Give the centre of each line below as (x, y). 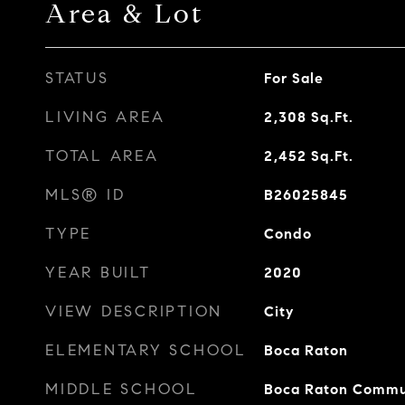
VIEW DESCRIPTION (134, 311)
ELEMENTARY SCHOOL (146, 350)
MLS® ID (85, 195)
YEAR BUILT (98, 273)
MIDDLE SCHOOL (122, 389)
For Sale (293, 78)
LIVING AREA (105, 117)
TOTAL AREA (102, 156)
